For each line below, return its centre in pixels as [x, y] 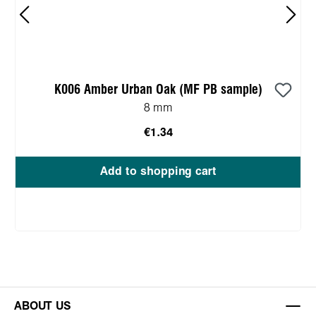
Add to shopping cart [158, 172]
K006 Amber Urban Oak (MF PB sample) [158, 90]
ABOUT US [43, 306]
